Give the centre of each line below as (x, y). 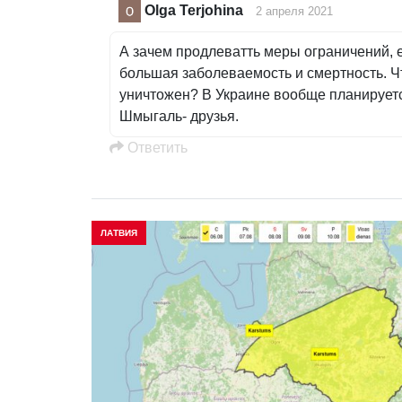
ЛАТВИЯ (119, 233)
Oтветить (156, 148)
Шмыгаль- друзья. (179, 117)
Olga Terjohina (194, 10)
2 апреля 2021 (294, 11)
